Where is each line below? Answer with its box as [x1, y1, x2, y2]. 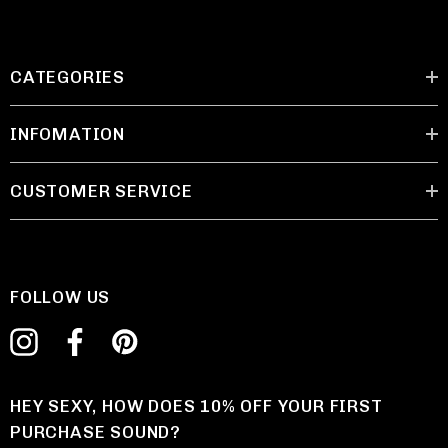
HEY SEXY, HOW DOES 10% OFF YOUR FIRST [10, 396, 383, 416]
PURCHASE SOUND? [10, 422, 182, 442]
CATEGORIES [10, 67, 125, 87]
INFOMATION [10, 124, 125, 144]
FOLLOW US [10, 287, 111, 307]
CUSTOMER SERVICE [10, 181, 193, 201]
